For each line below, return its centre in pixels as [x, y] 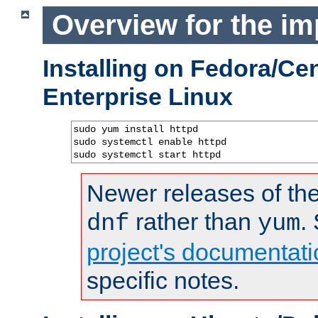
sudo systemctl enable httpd [150, 142]
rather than [193, 221]
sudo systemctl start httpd [147, 154]
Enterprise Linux [138, 96]
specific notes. [163, 280]
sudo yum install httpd [136, 129]
